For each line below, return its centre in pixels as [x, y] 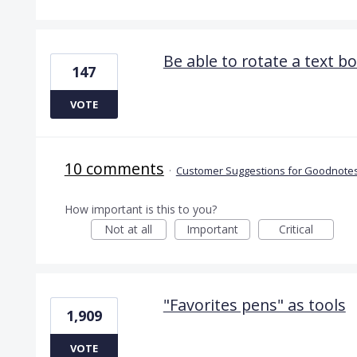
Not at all [129, 229]
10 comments [114, 168]
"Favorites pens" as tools [254, 304]
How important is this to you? [140, 209]
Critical [296, 229]
